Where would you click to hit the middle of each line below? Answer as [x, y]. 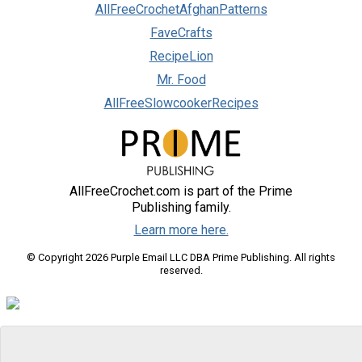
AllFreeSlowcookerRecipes [181, 103]
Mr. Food [181, 80]
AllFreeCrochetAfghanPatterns [181, 10]
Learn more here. [181, 230]
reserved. [181, 271]
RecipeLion [181, 57]
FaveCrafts [181, 33]
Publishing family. [181, 208]
